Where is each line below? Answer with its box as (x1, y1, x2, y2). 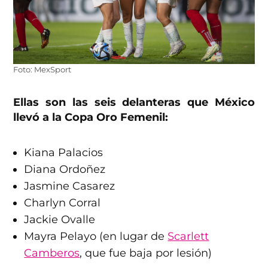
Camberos (24, 246, 80, 260)
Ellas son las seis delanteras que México (13, 96, 255, 109)
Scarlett (167, 230, 209, 243)
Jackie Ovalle (24, 213, 96, 227)
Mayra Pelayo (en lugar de (24, 230, 168, 243)
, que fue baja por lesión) (80, 246, 212, 260)
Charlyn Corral (24, 196, 101, 210)
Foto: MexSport (13, 65, 72, 75)
